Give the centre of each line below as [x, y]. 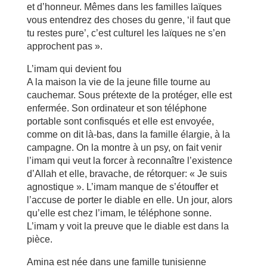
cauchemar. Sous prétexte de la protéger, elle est [129, 95]
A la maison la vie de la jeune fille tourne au [118, 82]
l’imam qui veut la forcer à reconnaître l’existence [129, 161]
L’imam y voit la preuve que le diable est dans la [128, 226]
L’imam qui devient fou [74, 69]
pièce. [39, 239]
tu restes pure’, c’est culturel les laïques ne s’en [126, 33]
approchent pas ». [64, 46]
